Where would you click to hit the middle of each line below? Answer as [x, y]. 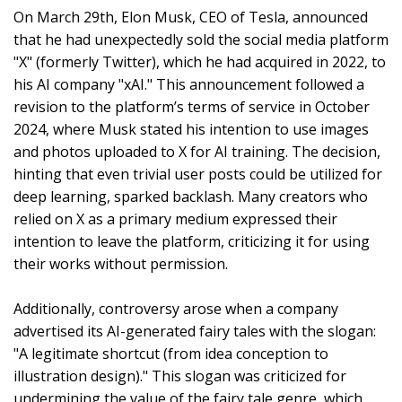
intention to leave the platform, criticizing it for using [192, 241]
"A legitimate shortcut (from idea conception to [171, 353]
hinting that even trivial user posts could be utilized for [198, 174]
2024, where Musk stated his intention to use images [191, 129]
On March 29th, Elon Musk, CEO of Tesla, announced [191, 17]
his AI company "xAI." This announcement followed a [189, 84]
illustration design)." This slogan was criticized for [180, 376]
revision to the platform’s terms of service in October [192, 106]
